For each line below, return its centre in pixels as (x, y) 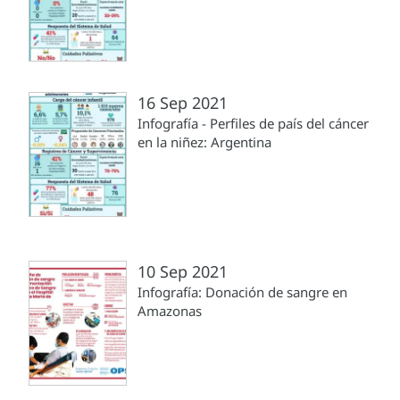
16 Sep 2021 (183, 103)
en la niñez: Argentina (204, 142)
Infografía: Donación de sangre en (242, 292)
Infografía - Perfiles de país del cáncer (253, 124)
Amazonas (170, 311)
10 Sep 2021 (183, 272)
